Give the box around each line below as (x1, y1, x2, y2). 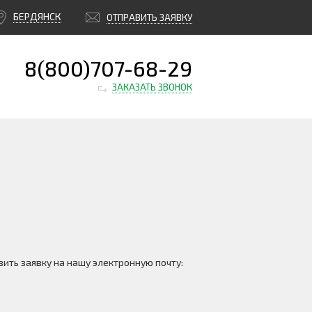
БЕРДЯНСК (13, 10, 61, 22)
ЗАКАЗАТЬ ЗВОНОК (112, 81, 192, 93)
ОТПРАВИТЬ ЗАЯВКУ (107, 12, 192, 23)
